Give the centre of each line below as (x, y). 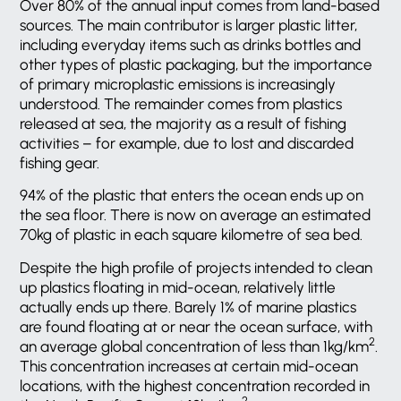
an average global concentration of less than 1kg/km (195, 346)
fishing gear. (60, 162)
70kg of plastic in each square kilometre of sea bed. (192, 235)
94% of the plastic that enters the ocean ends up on (192, 196)
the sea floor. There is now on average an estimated (196, 215)
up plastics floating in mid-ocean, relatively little (178, 287)
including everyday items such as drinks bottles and (191, 44)
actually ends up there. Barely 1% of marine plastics (188, 307)
